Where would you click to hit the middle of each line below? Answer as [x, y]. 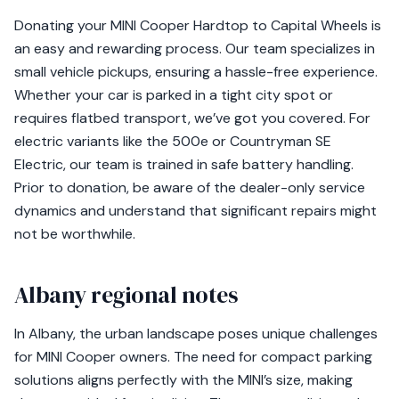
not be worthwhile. [75, 234]
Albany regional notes [126, 295]
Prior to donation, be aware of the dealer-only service [190, 187]
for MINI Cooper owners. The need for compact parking [193, 357]
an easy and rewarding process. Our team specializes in [195, 49]
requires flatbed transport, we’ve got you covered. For [192, 118]
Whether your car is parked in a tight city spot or [174, 95]
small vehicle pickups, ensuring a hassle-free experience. [196, 72]
